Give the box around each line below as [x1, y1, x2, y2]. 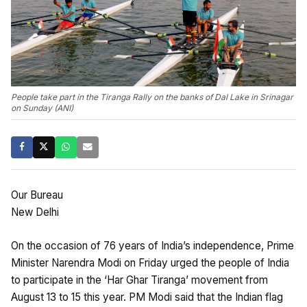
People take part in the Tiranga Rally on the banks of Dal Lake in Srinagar [11, 91, 293, 102]
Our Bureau [11, 188, 63, 201]
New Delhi [11, 205, 59, 219]
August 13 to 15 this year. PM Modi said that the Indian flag [11, 290, 283, 304]
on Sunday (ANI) [11, 102, 73, 113]
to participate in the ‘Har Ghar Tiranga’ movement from [11, 273, 268, 286]
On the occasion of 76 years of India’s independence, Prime [11, 238, 294, 252]
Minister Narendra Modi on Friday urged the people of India [11, 256, 289, 269]
